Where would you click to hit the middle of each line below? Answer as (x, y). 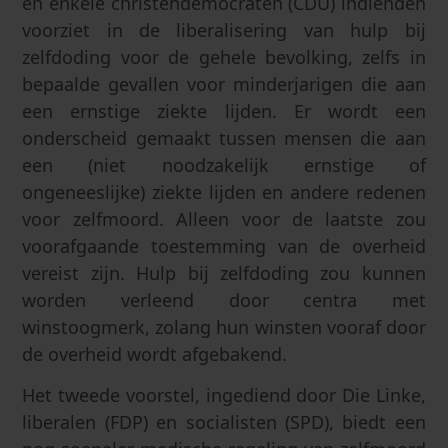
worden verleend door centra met (224, 300)
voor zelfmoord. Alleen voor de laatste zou (224, 219)
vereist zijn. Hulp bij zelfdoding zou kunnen (224, 273)
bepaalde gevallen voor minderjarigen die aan (224, 84)
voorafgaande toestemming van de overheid (224, 246)
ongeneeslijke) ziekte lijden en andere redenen (224, 192)
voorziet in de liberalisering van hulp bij (224, 30)
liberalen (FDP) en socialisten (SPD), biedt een (224, 421)
